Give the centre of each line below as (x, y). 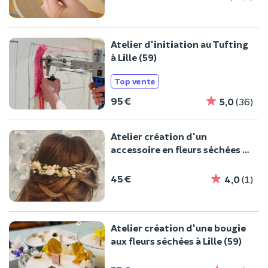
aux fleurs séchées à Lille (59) (176, 241)
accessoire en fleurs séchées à (179, 150)
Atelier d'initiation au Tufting (179, 44)
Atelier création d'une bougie (178, 228)
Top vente (135, 81)
